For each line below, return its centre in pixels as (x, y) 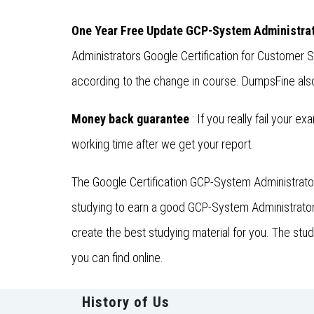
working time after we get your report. (163, 144)
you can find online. (117, 258)
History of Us (126, 302)
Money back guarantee (130, 119)
